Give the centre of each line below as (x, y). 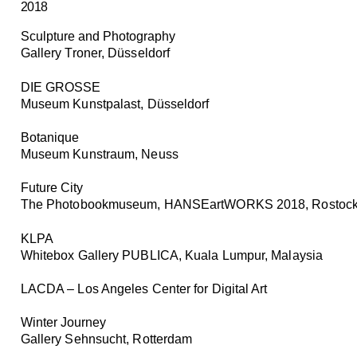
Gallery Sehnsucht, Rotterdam (106, 339)
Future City (51, 188)
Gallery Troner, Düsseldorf (95, 53)
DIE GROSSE (60, 87)
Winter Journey (63, 323)
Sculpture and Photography (98, 37)
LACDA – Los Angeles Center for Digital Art (144, 289)
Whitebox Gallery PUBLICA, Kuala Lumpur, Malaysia (172, 255)
